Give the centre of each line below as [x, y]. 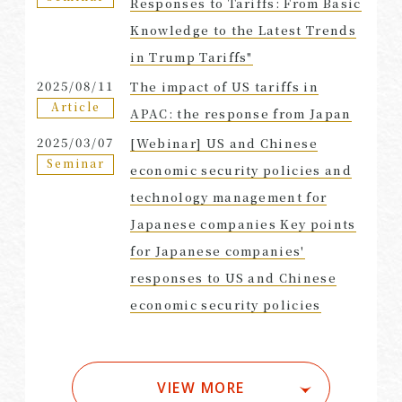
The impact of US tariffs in [225, 86]
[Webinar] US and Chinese [224, 143]
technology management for [229, 197]
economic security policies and [241, 170]
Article [76, 107]
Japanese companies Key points [243, 223]
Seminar [76, 163]
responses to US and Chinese [234, 277]
